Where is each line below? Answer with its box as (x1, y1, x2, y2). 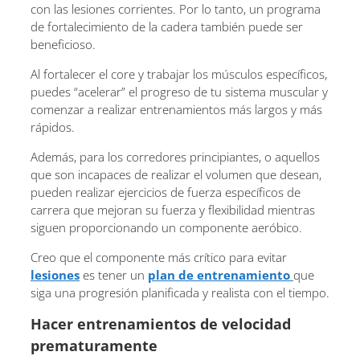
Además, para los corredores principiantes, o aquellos (31, 148, 320, 165)
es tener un (80, 266, 148, 283)
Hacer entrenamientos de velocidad (31, 313, 291, 333)
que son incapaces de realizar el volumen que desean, (31, 166, 321, 182)
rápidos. (31, 118, 75, 135)
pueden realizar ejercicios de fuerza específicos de (31, 183, 301, 200)
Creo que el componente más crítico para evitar (31, 248, 287, 265)
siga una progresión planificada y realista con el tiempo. (31, 284, 329, 301)
